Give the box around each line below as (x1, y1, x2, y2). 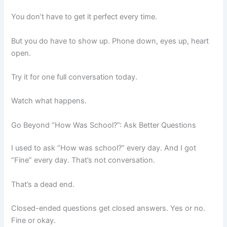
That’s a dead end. (11, 179, 75, 189)
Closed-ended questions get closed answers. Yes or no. (11, 204, 206, 213)
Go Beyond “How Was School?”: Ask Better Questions (11, 120, 197, 130)
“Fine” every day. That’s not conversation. (11, 156, 156, 165)
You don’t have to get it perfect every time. (11, 12, 158, 22)
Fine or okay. (11, 216, 56, 225)
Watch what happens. (11, 96, 87, 106)
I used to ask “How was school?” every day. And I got (11, 143, 197, 153)
